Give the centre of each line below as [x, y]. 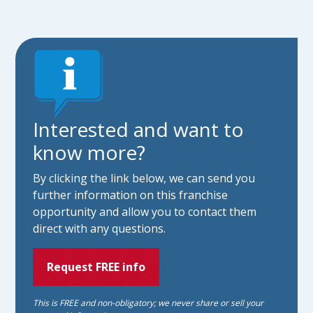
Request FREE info [96, 267]
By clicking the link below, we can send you [144, 178]
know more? [89, 152]
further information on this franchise [131, 195]
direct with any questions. [100, 228]
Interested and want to [139, 129]
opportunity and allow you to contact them [145, 212]
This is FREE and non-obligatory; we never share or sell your [148, 303]
